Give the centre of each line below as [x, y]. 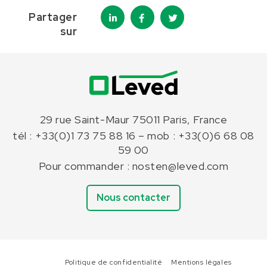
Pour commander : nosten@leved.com [133, 166]
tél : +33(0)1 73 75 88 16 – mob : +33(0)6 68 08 [133, 136]
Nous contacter [133, 198]
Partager [53, 17]
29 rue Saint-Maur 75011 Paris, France [133, 119]
